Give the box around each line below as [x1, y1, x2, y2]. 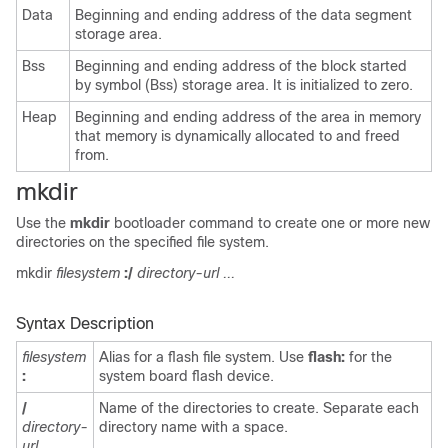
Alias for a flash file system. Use [99, 349, 308, 365]
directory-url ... [137, 265, 235, 281]
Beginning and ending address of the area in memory [75, 109, 421, 125]
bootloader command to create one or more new [110, 215, 430, 231]
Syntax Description [16, 315, 154, 332]
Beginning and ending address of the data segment [75, 7, 412, 23]
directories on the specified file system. [16, 234, 269, 250]
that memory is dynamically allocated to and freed [75, 128, 400, 144]
